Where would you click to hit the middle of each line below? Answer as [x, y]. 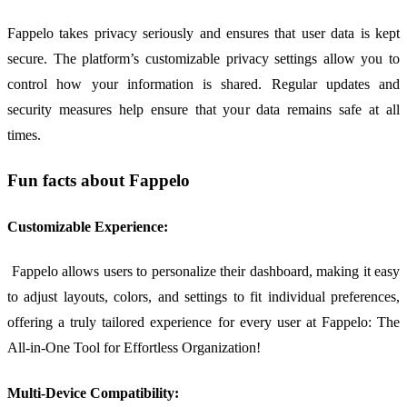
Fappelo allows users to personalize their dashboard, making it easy [203, 272]
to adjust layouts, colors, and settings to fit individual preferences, [203, 297]
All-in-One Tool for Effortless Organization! [134, 348]
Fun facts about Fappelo [99, 180]
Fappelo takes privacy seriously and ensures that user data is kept [203, 34]
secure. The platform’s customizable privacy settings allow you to [203, 59]
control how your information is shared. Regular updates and [203, 84]
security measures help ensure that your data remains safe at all [203, 110]
